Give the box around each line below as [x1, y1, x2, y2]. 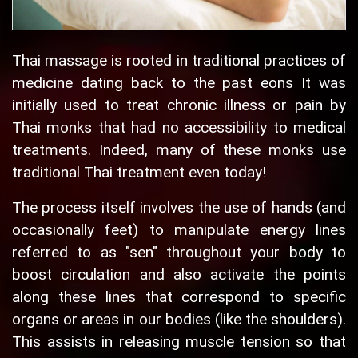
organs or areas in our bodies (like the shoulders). [12, 310, 346, 329]
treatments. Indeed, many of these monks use [12, 141, 346, 160]
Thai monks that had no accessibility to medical [12, 118, 346, 137]
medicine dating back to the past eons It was [12, 74, 346, 93]
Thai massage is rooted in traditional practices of [12, 51, 346, 70]
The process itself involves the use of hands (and [12, 198, 346, 217]
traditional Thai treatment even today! [12, 163, 266, 182]
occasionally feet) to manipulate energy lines [12, 221, 346, 240]
